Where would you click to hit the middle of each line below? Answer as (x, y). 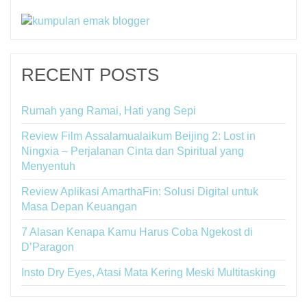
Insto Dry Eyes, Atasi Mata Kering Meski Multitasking (148, 273)
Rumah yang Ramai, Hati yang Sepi (109, 111)
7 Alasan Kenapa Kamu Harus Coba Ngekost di (137, 232)
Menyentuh (48, 167)
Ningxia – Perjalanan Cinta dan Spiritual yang (133, 151)
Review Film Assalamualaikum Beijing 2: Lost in (138, 136)
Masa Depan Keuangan (79, 207)
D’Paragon (48, 247)
